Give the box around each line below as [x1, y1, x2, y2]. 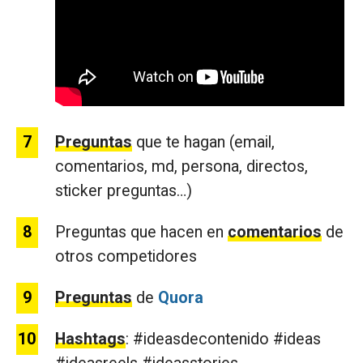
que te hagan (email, [132, 133, 275, 152]
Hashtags [55, 330, 126, 349]
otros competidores [55, 247, 197, 267]
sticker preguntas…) [55, 181, 192, 201]
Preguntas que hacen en [55, 223, 228, 242]
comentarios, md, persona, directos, [55, 157, 308, 177]
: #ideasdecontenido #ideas [126, 330, 321, 349]
